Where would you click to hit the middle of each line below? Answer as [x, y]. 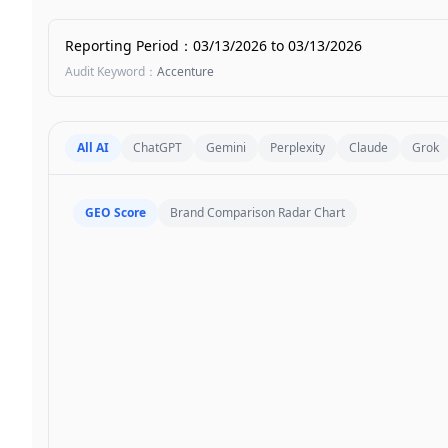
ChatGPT [157, 147]
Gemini [226, 147]
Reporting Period [122, 45]
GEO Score [115, 212]
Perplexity [297, 147]
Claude [368, 147]
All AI [93, 147]
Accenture [185, 71]
